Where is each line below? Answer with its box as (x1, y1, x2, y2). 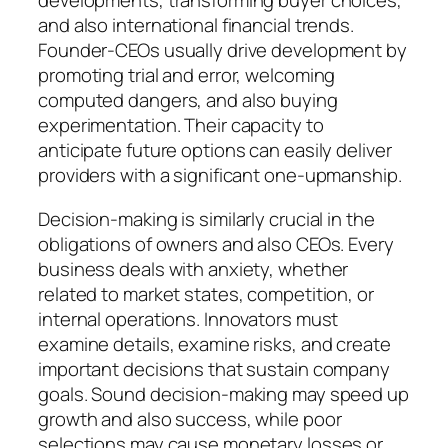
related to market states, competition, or (38, 280, 374, 307)
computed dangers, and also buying (38, 87, 338, 114)
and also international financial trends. (38, 12, 354, 39)
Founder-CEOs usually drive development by (38, 37, 407, 64)
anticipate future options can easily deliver (38, 137, 392, 164)
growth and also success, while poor (38, 405, 342, 432)
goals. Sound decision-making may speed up (38, 380, 409, 407)
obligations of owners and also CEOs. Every (38, 230, 394, 257)
